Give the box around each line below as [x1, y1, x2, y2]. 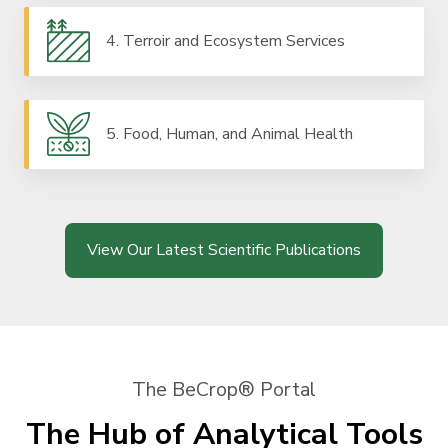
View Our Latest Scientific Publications [87, 239, 361, 262]
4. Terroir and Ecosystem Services [105, 30, 345, 53]
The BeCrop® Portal [132, 375, 316, 403]
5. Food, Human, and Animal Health [105, 123, 353, 146]
